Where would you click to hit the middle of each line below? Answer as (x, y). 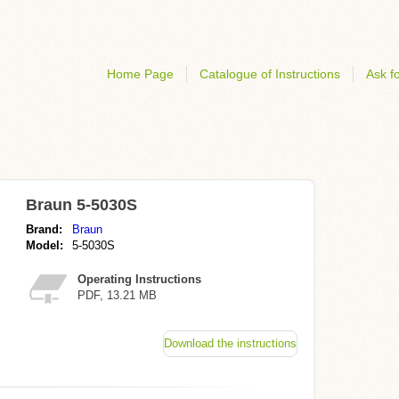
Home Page (140, 74)
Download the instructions (230, 343)
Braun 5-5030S (81, 205)
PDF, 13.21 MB (117, 295)
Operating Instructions (139, 279)
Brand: (44, 229)
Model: (45, 245)
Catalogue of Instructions (270, 74)
